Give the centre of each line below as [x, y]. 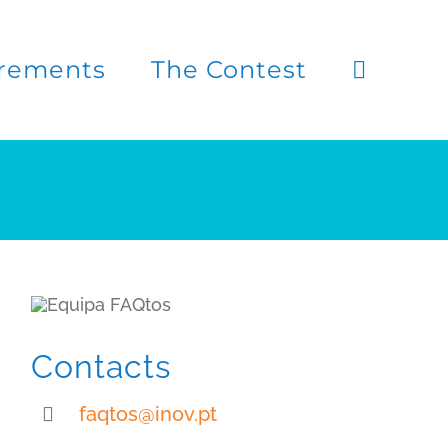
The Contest [228, 69]
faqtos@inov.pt [147, 414]
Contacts [100, 367]
